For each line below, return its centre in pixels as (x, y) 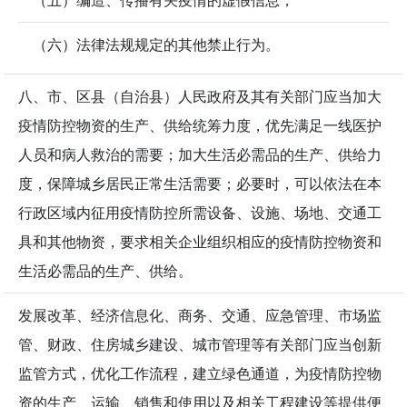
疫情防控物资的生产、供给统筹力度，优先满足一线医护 (200, 126)
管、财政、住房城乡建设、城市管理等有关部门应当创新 (200, 345)
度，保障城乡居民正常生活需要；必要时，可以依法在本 (200, 184)
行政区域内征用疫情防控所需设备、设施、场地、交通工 (200, 213)
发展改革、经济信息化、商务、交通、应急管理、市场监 (200, 316)
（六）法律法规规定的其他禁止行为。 (156, 45)
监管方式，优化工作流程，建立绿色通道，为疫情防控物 (200, 374)
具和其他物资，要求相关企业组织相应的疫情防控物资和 (200, 242)
